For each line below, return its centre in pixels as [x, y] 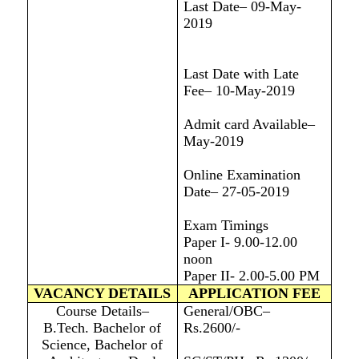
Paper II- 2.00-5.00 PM [251, 276]
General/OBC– [226, 311]
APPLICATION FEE [254, 294]
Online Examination [242, 175]
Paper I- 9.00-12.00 [240, 242]
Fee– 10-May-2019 [239, 91]
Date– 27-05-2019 [236, 192]
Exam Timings [226, 226]
